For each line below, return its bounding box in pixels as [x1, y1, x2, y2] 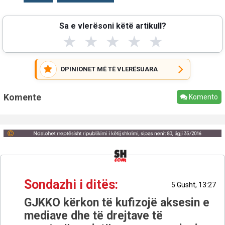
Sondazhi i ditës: [24, 177, 118, 192]
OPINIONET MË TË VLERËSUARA [60, 65, 158, 73]
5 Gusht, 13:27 [171, 181, 216, 189]
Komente [4, 91, 41, 102]
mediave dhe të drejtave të [24, 209, 163, 223]
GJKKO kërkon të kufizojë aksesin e [24, 196, 209, 210]
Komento [187, 93, 218, 101]
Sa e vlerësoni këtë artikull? [59, 21, 166, 31]
